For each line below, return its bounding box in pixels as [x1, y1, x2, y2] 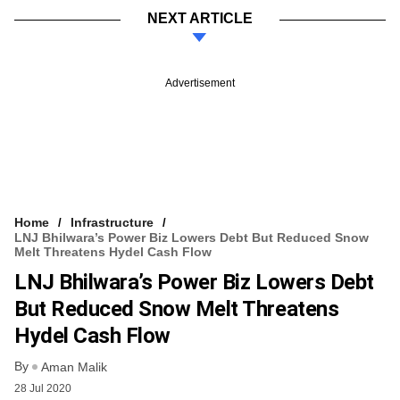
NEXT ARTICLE [147, 10, 253, 26]
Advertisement [165, 76, 235, 89]
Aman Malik [41, 360, 107, 375]
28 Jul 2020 [14, 382, 71, 396]
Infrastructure [71, 214, 154, 229]
